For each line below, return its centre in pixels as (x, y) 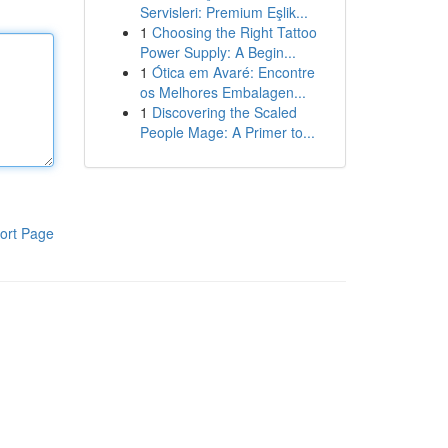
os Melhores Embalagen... (222, 92)
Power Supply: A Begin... (217, 52)
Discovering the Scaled (224, 112)
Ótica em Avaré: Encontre (233, 72)
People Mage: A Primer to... (227, 132)
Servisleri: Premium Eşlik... (223, 12)
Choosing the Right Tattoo (234, 32)
